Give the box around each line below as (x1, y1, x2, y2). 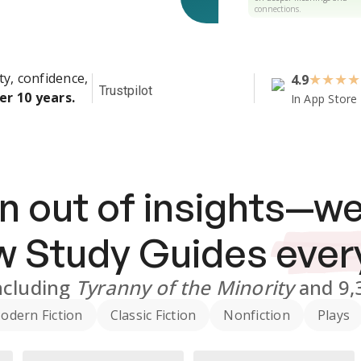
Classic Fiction (110, 306, 197, 324)
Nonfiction (223, 306, 290, 324)
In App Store (290, 91, 358, 106)
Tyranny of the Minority (75, 274, 294, 301)
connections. (255, 2, 301, 15)
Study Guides (24, 229, 268, 277)
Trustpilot (99, 83, 152, 98)
